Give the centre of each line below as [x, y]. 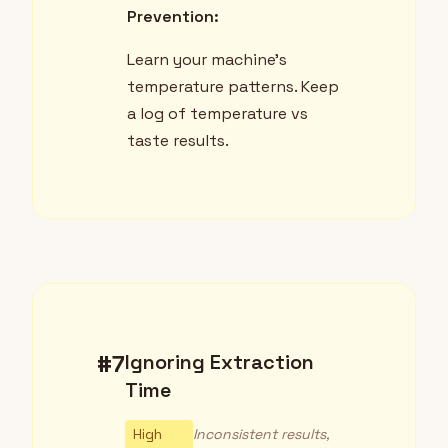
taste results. [178, 141]
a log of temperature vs [217, 114]
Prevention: [173, 17]
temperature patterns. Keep [233, 87]
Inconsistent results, [262, 434]
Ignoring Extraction [219, 362]
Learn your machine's [207, 60]
